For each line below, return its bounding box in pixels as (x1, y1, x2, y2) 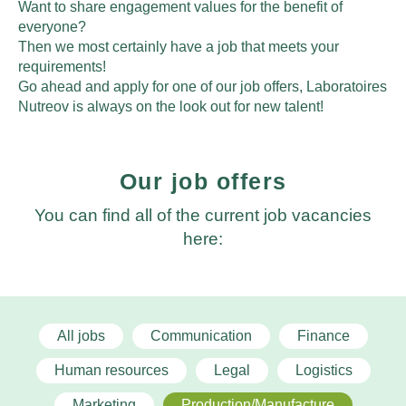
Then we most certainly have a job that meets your (18, 39, 339, 54)
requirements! (18, 59, 106, 74)
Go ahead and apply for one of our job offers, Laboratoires (18, 79, 387, 94)
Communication (150, 328, 252, 343)
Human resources (53, 362, 169, 378)
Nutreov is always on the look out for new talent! (18, 99, 324, 114)
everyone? (18, 19, 86, 34)
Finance (296, 328, 350, 343)
